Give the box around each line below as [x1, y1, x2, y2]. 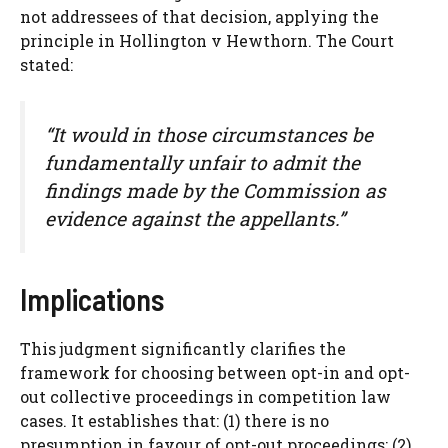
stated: [20, 53, 73, 75]
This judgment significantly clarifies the [20, 338, 346, 360]
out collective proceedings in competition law [20, 386, 391, 408]
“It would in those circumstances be [45, 121, 373, 147]
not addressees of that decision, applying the [20, 5, 379, 27]
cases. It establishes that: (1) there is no [20, 410, 329, 432]
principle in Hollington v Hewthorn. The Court [20, 29, 394, 51]
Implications [20, 281, 164, 318]
